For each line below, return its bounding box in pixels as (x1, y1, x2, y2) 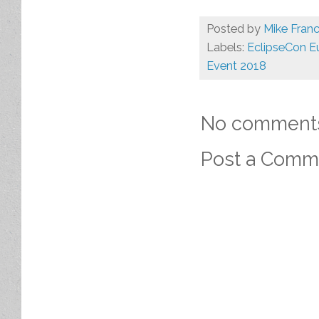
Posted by (206, 22, 263, 36)
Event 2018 (206, 59, 266, 73)
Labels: (206, 41, 247, 55)
